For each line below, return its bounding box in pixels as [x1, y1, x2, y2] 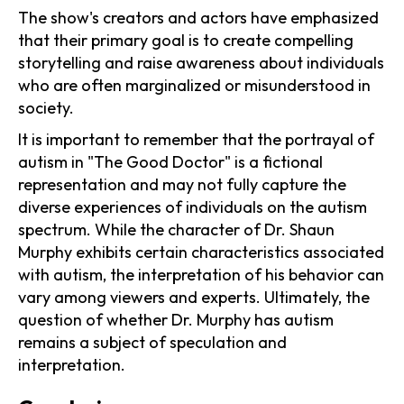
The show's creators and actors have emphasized [18, 6, 379, 28]
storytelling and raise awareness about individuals [18, 51, 384, 73]
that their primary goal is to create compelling [18, 29, 353, 50]
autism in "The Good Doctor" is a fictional [18, 151, 323, 172]
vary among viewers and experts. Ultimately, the [18, 286, 370, 308]
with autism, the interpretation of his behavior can [18, 263, 384, 285]
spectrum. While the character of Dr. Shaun [18, 218, 335, 240]
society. [18, 96, 74, 118]
